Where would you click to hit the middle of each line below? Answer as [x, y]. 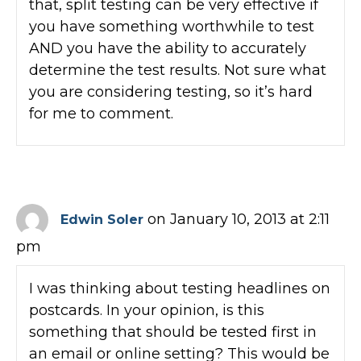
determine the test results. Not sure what [178, 70]
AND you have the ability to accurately [168, 48]
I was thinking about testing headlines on [180, 288]
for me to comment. [101, 113]
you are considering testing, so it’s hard [171, 91]
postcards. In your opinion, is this [147, 310]
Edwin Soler [102, 219]
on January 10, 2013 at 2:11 [239, 219]
